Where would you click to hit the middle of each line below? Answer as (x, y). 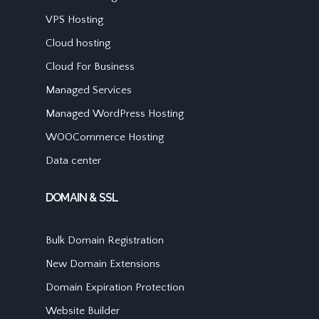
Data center (73, 160)
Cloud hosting (78, 43)
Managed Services (89, 90)
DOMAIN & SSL (82, 197)
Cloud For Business (90, 66)
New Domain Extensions (103, 263)
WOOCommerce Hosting (105, 137)
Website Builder (83, 310)
